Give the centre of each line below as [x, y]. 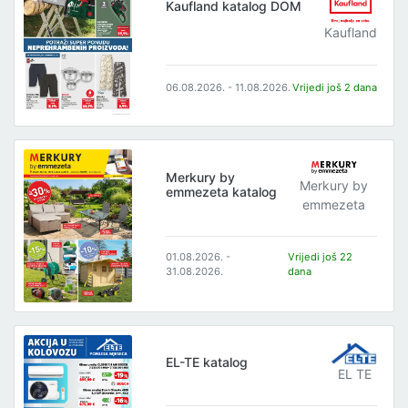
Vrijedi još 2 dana [335, 88]
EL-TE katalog [207, 362]
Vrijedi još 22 [321, 257]
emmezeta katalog [222, 192]
